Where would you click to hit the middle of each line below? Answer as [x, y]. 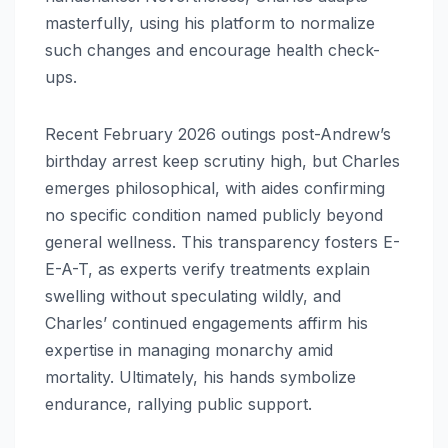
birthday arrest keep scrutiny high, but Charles [222, 160]
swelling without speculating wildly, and [193, 295]
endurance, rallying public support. [178, 403]
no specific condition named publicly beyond [214, 214]
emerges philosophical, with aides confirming [215, 187]
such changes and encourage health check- [212, 49]
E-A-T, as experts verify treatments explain [207, 268]
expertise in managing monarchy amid [189, 349]
